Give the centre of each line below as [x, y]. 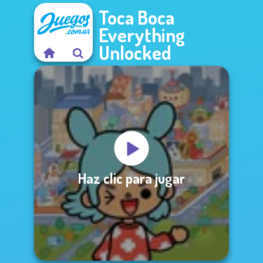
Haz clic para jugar [131, 178]
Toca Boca [136, 17]
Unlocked [135, 53]
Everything [142, 35]
